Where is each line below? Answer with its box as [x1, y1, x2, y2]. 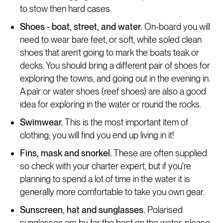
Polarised [145, 205, 183, 215]
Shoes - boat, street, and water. [20, 21, 142, 32]
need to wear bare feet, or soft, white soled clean [20, 34, 202, 45]
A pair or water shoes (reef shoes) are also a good [20, 86, 206, 97]
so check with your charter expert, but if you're [20, 161, 191, 171]
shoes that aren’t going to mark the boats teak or [20, 47, 199, 58]
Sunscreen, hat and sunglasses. [20, 205, 145, 215]
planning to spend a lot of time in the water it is [20, 174, 190, 184]
